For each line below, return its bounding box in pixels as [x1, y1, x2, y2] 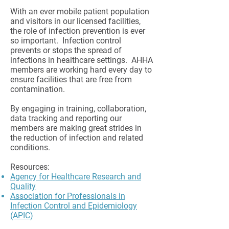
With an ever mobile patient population [10, 7, 149, 16]
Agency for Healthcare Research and [10, 172, 141, 181]
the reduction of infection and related [10, 133, 143, 143]
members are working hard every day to [10, 65, 152, 75]
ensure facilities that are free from [10, 75, 132, 84]
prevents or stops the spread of [10, 45, 122, 55]
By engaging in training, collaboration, [10, 104, 146, 113]
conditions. [10, 143, 52, 152]
